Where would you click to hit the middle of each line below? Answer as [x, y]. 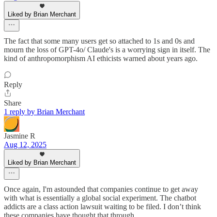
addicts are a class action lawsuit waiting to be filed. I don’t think [102, 207]
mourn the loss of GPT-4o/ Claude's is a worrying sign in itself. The [107, 50]
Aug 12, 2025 [25, 145]
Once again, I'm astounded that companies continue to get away [101, 189]
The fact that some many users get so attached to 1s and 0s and [99, 41]
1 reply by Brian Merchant [44, 112]
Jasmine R [20, 136]
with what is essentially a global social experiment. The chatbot [100, 198]
